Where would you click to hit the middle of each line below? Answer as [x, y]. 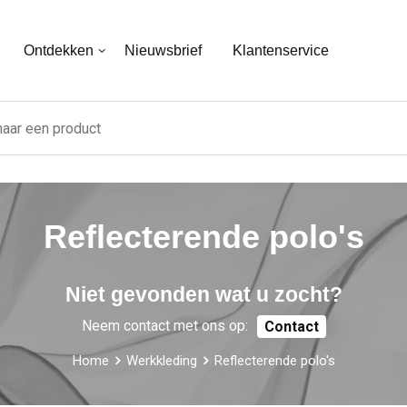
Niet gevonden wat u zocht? [203, 295]
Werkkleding [161, 360]
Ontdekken [58, 50]
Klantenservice [280, 50]
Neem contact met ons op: [164, 326]
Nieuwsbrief [163, 50]
